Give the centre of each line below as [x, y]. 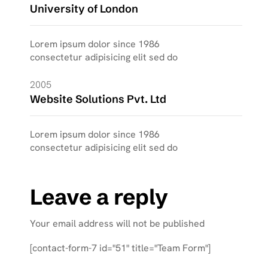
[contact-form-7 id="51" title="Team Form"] [121, 248]
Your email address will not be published [118, 223]
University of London [84, 9]
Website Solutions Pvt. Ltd [98, 99]
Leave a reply [99, 197]
